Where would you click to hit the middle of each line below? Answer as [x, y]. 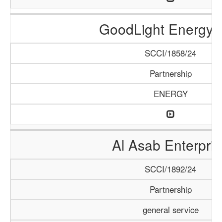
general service [170, 210]
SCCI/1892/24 [170, 169]
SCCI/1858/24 [170, 53]
